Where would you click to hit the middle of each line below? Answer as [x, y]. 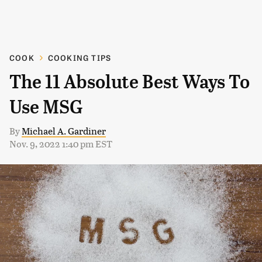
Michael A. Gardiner [64, 131]
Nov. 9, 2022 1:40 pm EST [61, 144]
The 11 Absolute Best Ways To [130, 82]
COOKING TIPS [80, 58]
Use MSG [46, 107]
